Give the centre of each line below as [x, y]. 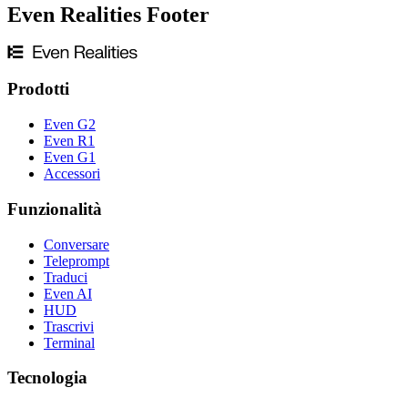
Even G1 [70, 158]
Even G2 [70, 125]
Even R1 [69, 141]
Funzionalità [55, 209]
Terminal [69, 342]
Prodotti [38, 89]
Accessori [72, 174]
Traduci [66, 277]
